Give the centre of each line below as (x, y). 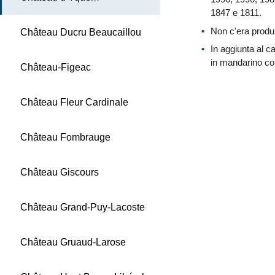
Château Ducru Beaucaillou (81, 32)
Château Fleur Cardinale (74, 102)
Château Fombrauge (65, 137)
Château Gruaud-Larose (73, 242)
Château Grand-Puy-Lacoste (83, 207)
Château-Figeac (56, 67)
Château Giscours (60, 172)
